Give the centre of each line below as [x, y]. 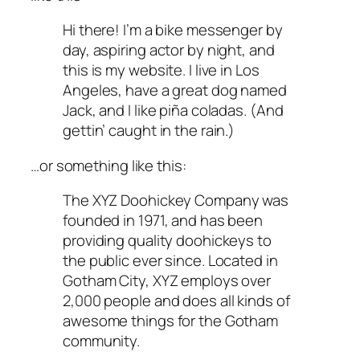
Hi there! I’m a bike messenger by [173, 30]
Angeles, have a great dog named [175, 90]
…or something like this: [108, 165]
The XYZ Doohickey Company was [176, 200]
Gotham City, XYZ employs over [167, 281]
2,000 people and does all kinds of [176, 301]
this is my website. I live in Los [161, 70]
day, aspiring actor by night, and [169, 50]
